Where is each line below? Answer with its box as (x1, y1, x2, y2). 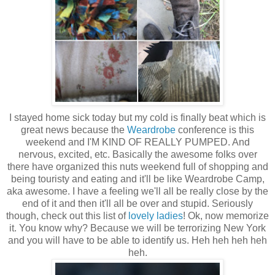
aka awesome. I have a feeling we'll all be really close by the (7, 185, 268, 196)
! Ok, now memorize (183, 210, 269, 221)
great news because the (21, 124, 127, 135)
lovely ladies (128, 210, 183, 221)
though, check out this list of (6, 210, 128, 221)
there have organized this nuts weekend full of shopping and (7, 161, 268, 172)
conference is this (176, 124, 254, 135)
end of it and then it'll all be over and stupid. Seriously (22, 198, 253, 209)
